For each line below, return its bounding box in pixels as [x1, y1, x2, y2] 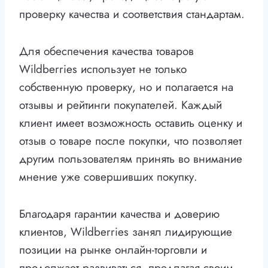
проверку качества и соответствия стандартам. [19, 6, 245, 23]
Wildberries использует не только [19, 61, 187, 78]
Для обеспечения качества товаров [19, 43, 194, 60]
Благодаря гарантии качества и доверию [19, 206, 220, 223]
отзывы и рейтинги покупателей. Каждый [19, 97, 222, 114]
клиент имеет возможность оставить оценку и [19, 115, 242, 132]
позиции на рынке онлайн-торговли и [19, 242, 207, 258]
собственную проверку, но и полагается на [19, 79, 233, 96]
